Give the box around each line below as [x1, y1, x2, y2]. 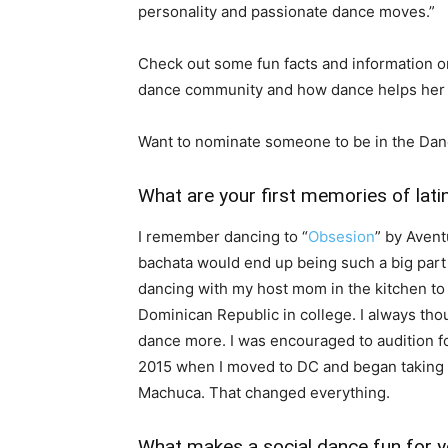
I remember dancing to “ [138, 227, 308, 247]
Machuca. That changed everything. [138, 383, 390, 403]
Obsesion [308, 227, 375, 247]
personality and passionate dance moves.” [138, 2, 435, 22]
